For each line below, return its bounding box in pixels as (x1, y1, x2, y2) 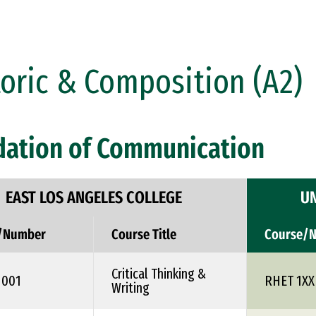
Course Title (111, 226, 176, 243)
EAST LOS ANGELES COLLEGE (5, 188, 182, 207)
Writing (111, 279, 150, 296)
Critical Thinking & (111, 265, 206, 282)
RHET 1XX (265, 272, 315, 289)
